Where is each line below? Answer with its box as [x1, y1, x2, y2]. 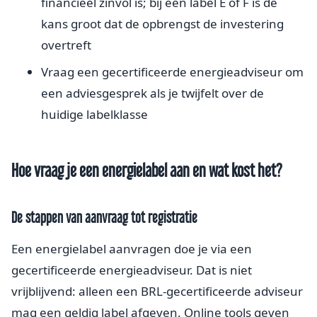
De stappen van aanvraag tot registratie [11, 208, 197, 226]
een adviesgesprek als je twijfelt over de [41, 84, 264, 101]
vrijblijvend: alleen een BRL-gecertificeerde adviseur [11, 282, 303, 299]
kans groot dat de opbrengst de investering [41, 15, 284, 32]
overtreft [41, 36, 91, 53]
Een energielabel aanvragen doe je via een [11, 240, 252, 257]
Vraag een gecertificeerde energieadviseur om [41, 63, 304, 80]
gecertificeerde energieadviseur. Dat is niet [11, 261, 252, 278]
